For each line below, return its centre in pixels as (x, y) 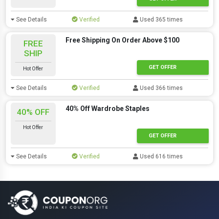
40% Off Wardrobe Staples (107, 109)
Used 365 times (161, 20)
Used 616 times (161, 156)
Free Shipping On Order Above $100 (122, 40)
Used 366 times (161, 88)
